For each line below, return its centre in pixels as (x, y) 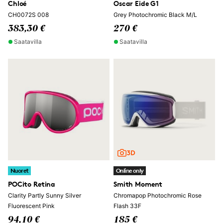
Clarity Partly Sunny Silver (45, 195)
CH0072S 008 (28, 15)
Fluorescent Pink (31, 206)
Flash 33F (127, 206)
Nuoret (20, 170)
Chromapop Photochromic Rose (158, 195)
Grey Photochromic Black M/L (155, 15)
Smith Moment (138, 184)
